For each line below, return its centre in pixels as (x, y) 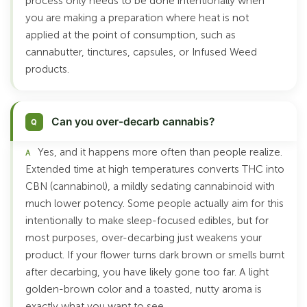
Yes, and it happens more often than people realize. (160, 152)
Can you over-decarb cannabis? (133, 122)
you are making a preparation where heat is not (137, 18)
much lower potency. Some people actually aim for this (155, 204)
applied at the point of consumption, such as (131, 35)
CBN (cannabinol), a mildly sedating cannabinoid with (150, 187)
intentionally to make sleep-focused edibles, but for (147, 221)
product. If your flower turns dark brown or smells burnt (155, 255)
